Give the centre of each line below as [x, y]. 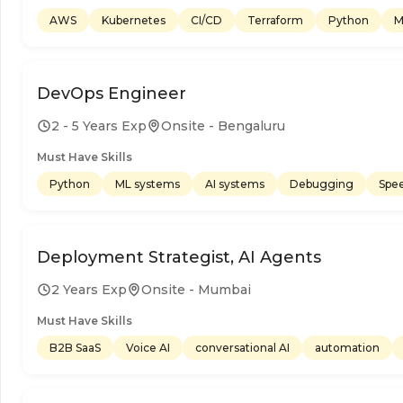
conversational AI [242, 347]
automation [347, 347]
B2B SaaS [75, 347]
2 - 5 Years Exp [99, 125]
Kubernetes [134, 20]
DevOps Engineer [112, 93]
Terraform [275, 20]
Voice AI [148, 347]
